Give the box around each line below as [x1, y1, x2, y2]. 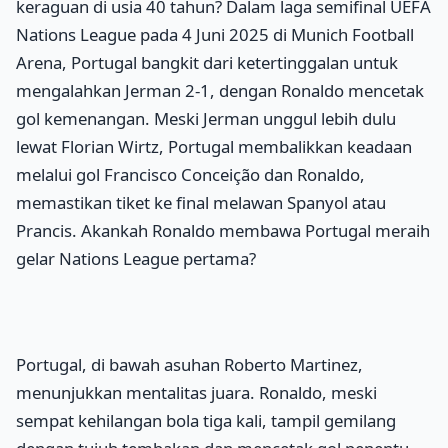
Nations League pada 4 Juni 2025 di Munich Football [16, 22, 414, 46]
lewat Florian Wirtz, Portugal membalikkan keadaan [16, 134, 412, 158]
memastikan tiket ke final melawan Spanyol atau [16, 190, 386, 214]
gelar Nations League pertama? [16, 246, 256, 270]
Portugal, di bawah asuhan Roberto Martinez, [16, 353, 363, 377]
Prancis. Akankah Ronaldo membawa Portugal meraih [16, 218, 430, 242]
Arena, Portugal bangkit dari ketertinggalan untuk [16, 50, 398, 74]
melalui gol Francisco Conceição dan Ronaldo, [16, 162, 365, 186]
